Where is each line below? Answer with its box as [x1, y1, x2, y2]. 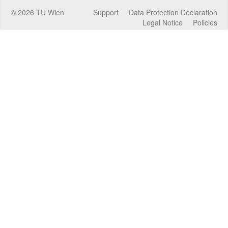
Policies [193, 17, 217, 27]
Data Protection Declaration [129, 7, 217, 17]
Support [93, 7, 119, 17]
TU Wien [34, 7, 64, 17]
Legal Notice [142, 17, 183, 27]
